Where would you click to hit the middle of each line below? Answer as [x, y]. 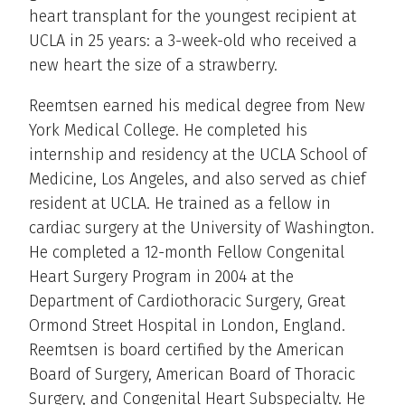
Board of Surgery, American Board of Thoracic [192, 375]
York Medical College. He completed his [168, 131]
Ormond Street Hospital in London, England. [187, 326]
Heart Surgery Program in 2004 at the [161, 277]
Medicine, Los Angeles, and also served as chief [198, 179]
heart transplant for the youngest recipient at [193, 17]
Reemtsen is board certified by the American [187, 350]
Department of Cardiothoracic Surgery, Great [187, 301]
